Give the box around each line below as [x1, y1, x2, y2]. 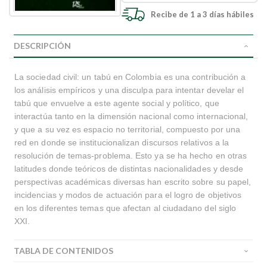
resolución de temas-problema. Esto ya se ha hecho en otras [14, 151, 247, 161]
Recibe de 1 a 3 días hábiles [151, 10, 254, 19]
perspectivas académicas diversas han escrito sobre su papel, [14, 177, 252, 187]
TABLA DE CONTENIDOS [14, 246, 113, 256]
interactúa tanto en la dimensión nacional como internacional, [14, 111, 249, 122]
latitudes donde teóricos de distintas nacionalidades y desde [14, 164, 244, 174]
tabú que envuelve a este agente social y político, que [14, 98, 219, 108]
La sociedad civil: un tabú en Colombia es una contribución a [14, 72, 246, 82]
